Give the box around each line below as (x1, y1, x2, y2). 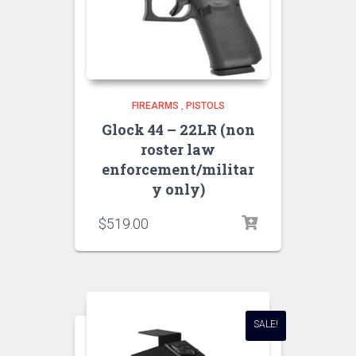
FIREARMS (131, 99, 179, 111)
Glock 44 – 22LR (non (101, 119, 255, 139)
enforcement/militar (102, 159, 254, 179)
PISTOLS (185, 99, 225, 111)
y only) (151, 179, 205, 199)
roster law (141, 139, 215, 159)
